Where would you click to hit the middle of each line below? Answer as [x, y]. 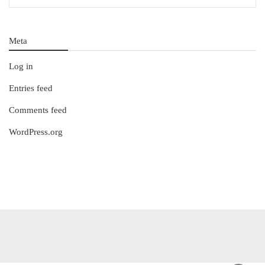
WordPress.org [36, 132]
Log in [21, 67]
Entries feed [31, 88]
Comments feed [38, 110]
